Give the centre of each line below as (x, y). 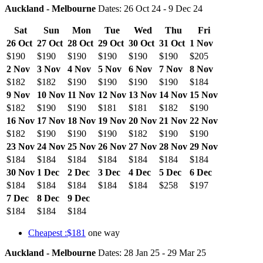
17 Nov (51, 120)
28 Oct (80, 43)
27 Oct (50, 43)
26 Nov (112, 146)
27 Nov (143, 146)
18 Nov (82, 120)
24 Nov (51, 146)
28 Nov (173, 146)
